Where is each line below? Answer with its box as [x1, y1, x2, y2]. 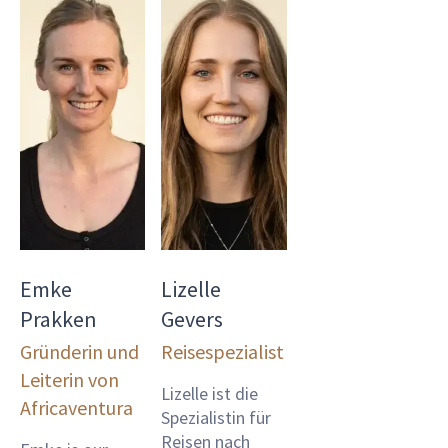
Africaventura [20, 394, 133, 420]
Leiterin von [20, 366, 119, 392]
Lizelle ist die [161, 381, 259, 405]
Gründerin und [20, 338, 139, 364]
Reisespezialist [161, 338, 285, 364]
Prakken [20, 304, 97, 333]
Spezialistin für [161, 405, 272, 429]
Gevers [161, 304, 224, 333]
